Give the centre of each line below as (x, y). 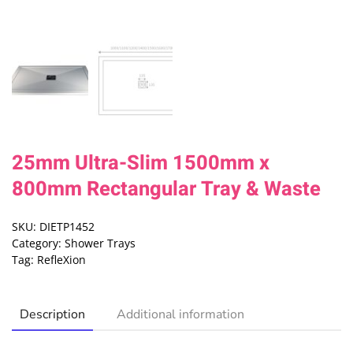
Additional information (180, 315)
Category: (38, 243)
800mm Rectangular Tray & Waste (166, 190)
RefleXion (61, 260)
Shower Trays (100, 243)
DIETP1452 (67, 227)
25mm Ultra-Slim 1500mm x (141, 163)
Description (52, 315)
